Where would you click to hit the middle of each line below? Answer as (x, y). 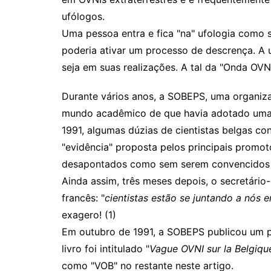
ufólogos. (83, 16)
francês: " (83, 198)
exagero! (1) (89, 215)
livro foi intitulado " (106, 249)
